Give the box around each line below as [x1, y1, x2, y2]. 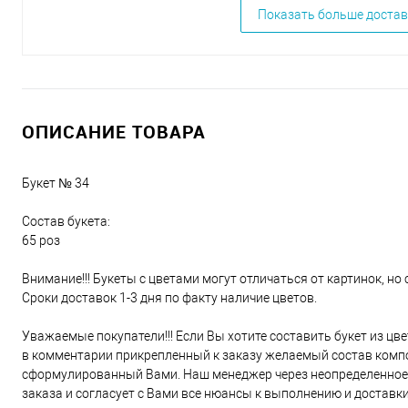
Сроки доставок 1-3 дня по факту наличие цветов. [22, 291, 317, 305]
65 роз [22, 233, 60, 248]
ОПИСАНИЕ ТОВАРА [22, 119, 206, 144]
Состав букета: [22, 214, 110, 229]
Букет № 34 [22, 176, 89, 190]
